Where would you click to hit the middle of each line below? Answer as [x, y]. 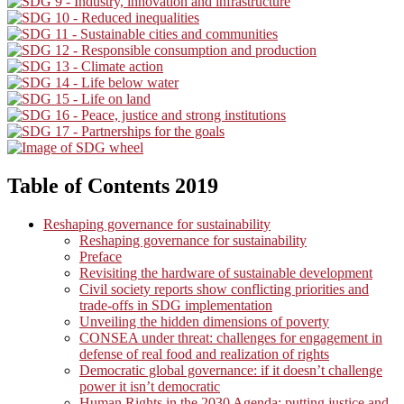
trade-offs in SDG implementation [176, 306]
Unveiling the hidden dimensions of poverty [204, 322]
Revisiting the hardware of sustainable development [226, 273]
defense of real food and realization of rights [204, 354]
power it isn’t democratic [150, 387]
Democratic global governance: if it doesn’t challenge [231, 371]
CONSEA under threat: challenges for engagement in [231, 338]
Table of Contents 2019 [113, 186]
